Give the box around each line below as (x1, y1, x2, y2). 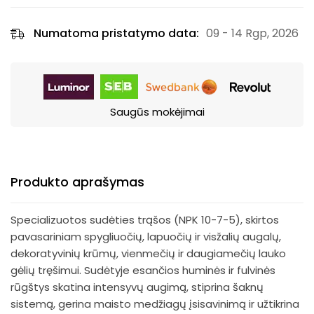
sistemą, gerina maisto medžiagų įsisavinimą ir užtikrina (11, 296, 299, 311)
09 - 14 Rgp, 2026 (206, 25, 299, 41)
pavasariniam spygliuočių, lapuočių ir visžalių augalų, (11, 229, 281, 244)
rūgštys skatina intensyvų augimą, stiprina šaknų (11, 280, 264, 294)
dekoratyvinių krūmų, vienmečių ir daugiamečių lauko (11, 246, 286, 261)
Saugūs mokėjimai (109, 104, 205, 119)
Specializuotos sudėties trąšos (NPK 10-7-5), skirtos (11, 212, 279, 227)
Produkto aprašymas (11, 173, 144, 191)
